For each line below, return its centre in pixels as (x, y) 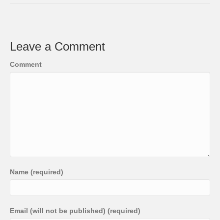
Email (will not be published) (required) (75, 211)
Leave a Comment (57, 47)
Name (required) (37, 172)
